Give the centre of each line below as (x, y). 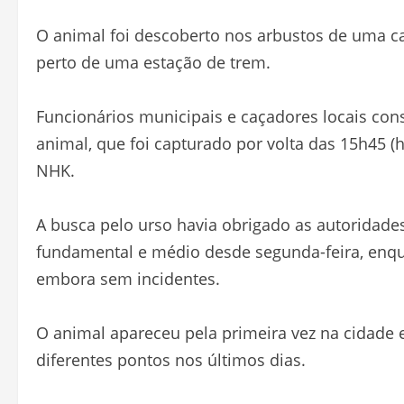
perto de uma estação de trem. (153, 63)
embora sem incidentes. (128, 279)
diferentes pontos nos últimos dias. (171, 360)
